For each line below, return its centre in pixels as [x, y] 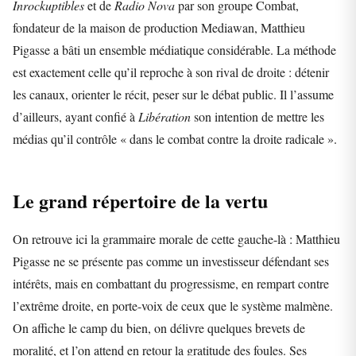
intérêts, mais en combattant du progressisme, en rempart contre [171, 283]
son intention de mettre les [257, 116]
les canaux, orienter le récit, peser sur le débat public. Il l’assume [173, 94]
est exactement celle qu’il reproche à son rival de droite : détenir [171, 72]
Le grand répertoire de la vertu [140, 200]
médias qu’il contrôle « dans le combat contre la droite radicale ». [175, 138]
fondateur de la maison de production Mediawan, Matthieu [159, 27]
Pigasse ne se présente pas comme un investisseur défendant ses [171, 261]
